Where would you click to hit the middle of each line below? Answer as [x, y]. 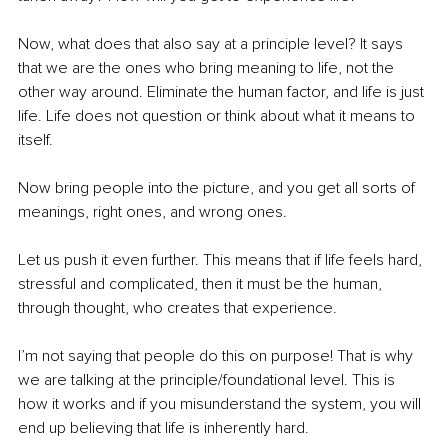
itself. [35, 140]
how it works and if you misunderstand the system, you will [221, 404]
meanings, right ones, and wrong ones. [154, 212]
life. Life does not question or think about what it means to [218, 116]
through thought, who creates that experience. [177, 308]
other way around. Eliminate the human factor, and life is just [223, 92]
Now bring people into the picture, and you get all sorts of [218, 188]
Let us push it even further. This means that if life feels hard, [222, 260]
